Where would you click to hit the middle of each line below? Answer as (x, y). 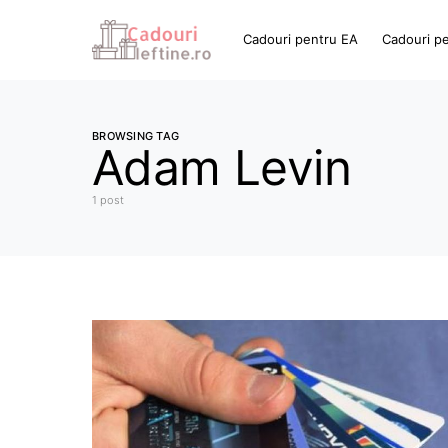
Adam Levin (221, 167)
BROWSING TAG (136, 136)
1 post (108, 200)
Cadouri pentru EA (301, 39)
